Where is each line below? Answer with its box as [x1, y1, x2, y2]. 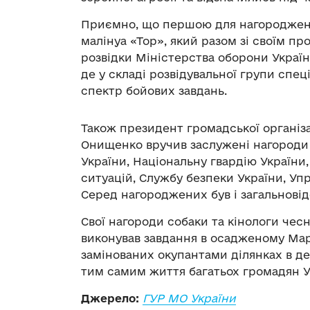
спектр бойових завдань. [81, 84, 227, 98]
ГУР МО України [143, 292, 236, 305]
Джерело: [81, 292, 139, 305]
